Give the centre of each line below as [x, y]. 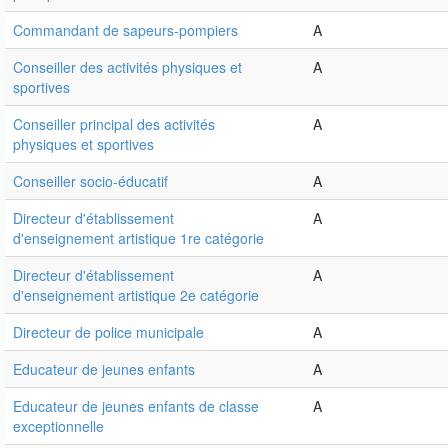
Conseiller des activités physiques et [127, 67]
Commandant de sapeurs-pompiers [125, 30]
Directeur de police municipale [108, 332]
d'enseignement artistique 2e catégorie [136, 295]
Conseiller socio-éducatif [90, 181]
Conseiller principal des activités [114, 124]
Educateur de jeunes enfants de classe [136, 406]
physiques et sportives [83, 144]
